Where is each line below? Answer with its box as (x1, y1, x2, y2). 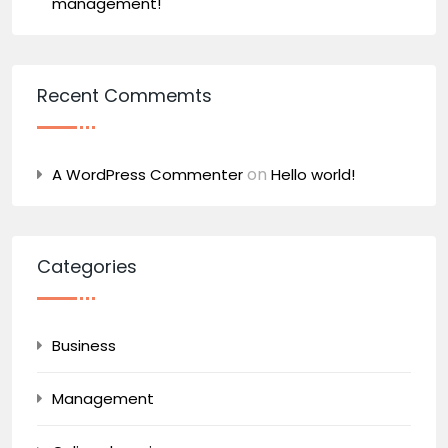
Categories (37, 254, 137, 279)
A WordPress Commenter (52, 164, 243, 185)
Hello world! (271, 164, 355, 185)
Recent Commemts (37, 83, 212, 108)
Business (52, 335, 116, 356)
